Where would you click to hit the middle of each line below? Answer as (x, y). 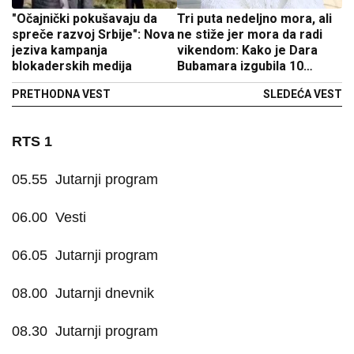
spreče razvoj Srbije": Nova (93, 34)
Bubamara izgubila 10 (240, 66)
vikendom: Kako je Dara (247, 50)
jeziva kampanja (60, 50)
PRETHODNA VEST (61, 94)
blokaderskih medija (72, 66)
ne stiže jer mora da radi (250, 34)
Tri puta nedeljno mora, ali (254, 19)
